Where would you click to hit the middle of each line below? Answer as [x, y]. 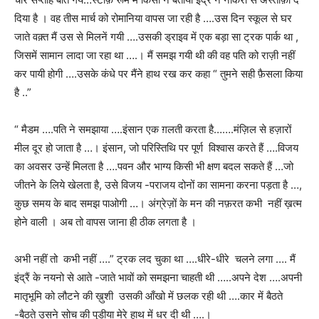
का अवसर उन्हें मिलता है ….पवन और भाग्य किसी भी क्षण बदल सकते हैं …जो [154, 166]
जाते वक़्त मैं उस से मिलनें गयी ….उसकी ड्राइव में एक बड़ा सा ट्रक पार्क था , [156, 36]
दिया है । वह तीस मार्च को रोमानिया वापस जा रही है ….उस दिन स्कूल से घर [153, 18]
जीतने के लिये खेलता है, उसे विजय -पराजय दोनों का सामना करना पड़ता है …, [158, 184]
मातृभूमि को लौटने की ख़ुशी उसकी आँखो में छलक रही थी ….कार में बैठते [148, 296]
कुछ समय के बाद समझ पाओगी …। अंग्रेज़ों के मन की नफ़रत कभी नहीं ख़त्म [158, 203]
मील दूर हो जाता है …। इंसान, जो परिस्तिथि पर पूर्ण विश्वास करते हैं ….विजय [156, 147]
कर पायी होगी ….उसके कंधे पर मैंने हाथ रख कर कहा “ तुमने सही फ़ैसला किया [158, 73]
